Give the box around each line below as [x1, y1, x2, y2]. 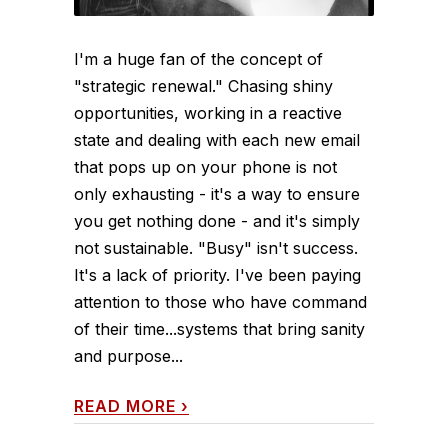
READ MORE [74, 396, 176, 417]
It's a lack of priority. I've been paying [74, 265, 361, 286]
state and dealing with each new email [74, 130, 360, 151]
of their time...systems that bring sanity [74, 319, 365, 340]
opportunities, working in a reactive [74, 103, 342, 124]
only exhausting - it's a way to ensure [74, 184, 360, 205]
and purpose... [74, 346, 183, 367]
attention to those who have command [74, 292, 367, 313]
